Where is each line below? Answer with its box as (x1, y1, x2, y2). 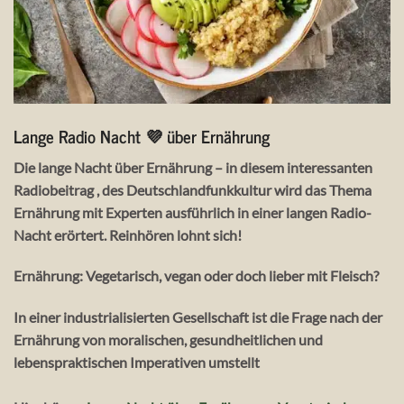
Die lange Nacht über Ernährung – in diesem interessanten (14, 158, 372, 176)
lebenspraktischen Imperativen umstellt (14, 353, 260, 372)
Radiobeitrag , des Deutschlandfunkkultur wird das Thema (14, 180, 372, 198)
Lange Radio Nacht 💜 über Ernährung (14, 121, 270, 150)
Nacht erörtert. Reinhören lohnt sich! (14, 225, 242, 243)
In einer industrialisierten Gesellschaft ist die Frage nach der (14, 308, 382, 326)
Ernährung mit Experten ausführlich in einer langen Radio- (14, 203, 372, 221)
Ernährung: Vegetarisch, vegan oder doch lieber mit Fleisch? (14, 267, 379, 285)
